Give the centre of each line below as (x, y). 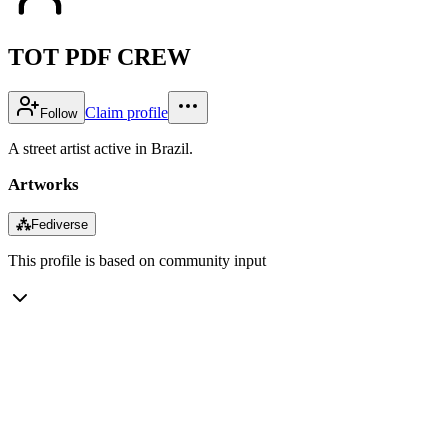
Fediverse (59, 224)
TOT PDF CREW (99, 56)
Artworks (43, 184)
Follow (58, 113)
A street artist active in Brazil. (100, 148)
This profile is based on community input (137, 260)
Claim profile (126, 112)
